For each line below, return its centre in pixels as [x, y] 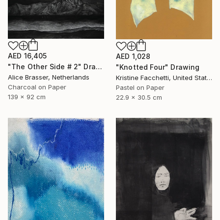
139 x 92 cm [27, 97]
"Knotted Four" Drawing [158, 67]
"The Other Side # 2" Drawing [99, 67]
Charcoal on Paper [37, 87]
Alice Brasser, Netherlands [49, 77]
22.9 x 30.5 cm [139, 97]
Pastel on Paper [140, 88]
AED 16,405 [27, 56]
